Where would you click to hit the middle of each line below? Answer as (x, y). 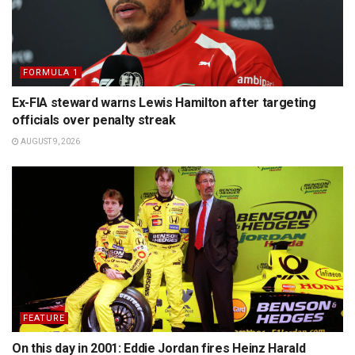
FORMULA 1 (51, 73)
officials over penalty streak (94, 120)
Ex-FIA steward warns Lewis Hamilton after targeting (164, 103)
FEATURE (44, 319)
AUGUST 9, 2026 (50, 142)
